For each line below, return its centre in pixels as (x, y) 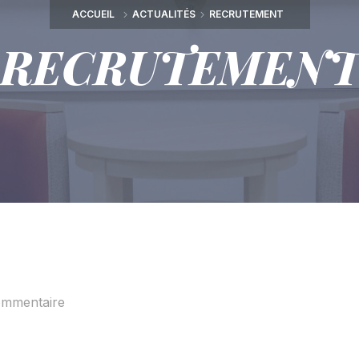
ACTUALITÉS (163, 14)
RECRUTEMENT (246, 14)
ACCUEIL (93, 14)
